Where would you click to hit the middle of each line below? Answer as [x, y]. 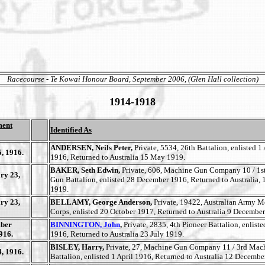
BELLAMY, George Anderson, [102, 202]
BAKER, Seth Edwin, [86, 170]
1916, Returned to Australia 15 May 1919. [118, 157]
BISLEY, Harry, [78, 247]
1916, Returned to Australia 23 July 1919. [117, 234]
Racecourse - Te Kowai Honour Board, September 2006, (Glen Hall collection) [132, 79]
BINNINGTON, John [85, 224]
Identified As [71, 130]
